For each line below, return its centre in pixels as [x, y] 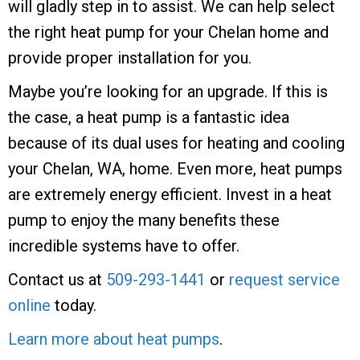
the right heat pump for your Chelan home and [168, 32]
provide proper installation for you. [130, 57]
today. [74, 305]
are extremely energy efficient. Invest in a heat [170, 194]
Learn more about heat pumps [114, 339]
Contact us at [57, 279]
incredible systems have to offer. [124, 245]
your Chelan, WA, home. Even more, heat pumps [175, 168]
